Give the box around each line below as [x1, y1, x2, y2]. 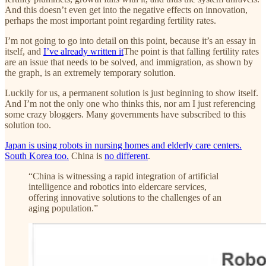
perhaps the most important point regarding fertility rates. [5, 15, 216, 26]
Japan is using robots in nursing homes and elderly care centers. [5, 140, 242, 150]
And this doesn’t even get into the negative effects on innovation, [5, 4, 248, 15]
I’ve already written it [43, 46, 123, 56]
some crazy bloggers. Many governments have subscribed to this [5, 109, 246, 119]
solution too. [5, 119, 51, 130]
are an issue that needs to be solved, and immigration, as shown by [5, 56, 253, 67]
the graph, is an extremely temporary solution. [5, 67, 176, 78]
